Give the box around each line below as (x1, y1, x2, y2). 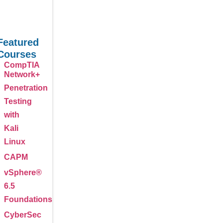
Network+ (3, 70, 40, 79)
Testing (3, 97, 32, 106)
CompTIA (3, 61, 39, 69)
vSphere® (3, 168, 42, 177)
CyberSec (3, 211, 41, 219)
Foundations (3, 195, 52, 204)
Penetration (3, 84, 48, 92)
